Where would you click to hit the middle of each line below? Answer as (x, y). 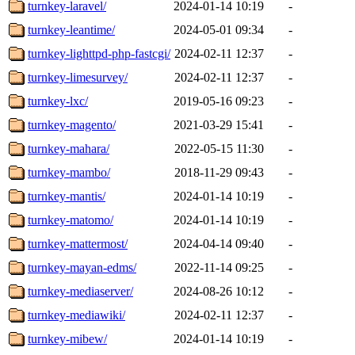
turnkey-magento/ (72, 124)
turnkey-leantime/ (71, 29)
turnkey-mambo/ (69, 172)
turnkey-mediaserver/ (80, 291)
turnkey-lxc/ (58, 101)
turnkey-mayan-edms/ (82, 267)
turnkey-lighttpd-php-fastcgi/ (99, 53)
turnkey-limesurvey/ (78, 77)
